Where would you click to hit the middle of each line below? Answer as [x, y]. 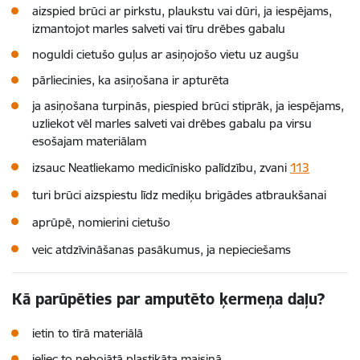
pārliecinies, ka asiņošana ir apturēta [131, 80]
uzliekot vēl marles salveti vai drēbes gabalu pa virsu [172, 123]
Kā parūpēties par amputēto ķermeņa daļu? [168, 299]
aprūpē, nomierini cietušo [101, 222]
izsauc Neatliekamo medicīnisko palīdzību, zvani [161, 168]
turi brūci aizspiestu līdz [97, 195]
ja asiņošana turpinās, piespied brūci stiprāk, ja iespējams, [188, 106]
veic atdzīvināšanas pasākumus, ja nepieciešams [162, 250]
